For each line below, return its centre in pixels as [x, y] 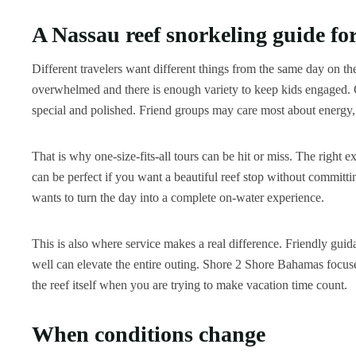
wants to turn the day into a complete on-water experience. [178, 197]
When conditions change [149, 334]
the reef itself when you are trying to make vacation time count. [190, 284]
